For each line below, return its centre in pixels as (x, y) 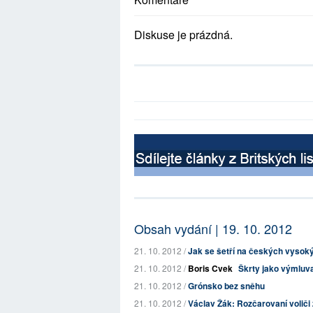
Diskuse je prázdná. (183, 35)
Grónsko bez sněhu (226, 286)
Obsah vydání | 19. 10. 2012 (213, 228)
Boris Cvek (210, 268)
